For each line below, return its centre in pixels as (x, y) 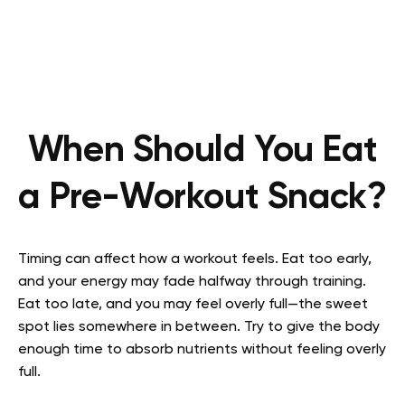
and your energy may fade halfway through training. (192, 282)
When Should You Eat (202, 151)
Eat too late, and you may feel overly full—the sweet (193, 305)
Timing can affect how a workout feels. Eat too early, (195, 259)
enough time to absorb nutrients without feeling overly (202, 350)
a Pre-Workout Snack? (202, 198)
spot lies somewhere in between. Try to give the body (199, 327)
